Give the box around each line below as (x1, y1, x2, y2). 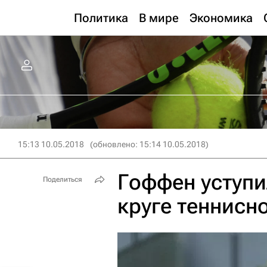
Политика (74, 11, 128, 25)
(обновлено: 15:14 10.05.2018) (90, 139, 209, 149)
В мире (139, 11, 179, 25)
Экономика (190, 11, 253, 25)
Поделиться (43, 175, 82, 184)
